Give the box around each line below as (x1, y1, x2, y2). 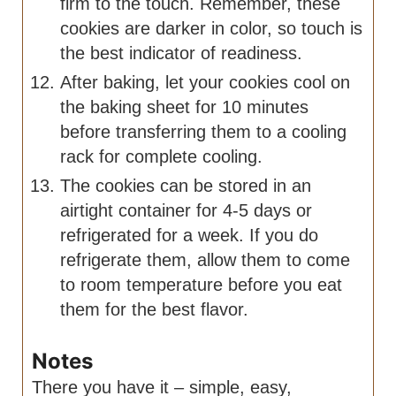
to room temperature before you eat (60, 275, 343, 295)
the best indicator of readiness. (60, 43, 303, 64)
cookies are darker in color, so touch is (60, 19, 363, 39)
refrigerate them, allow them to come (60, 250, 351, 270)
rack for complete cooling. (60, 147, 263, 167)
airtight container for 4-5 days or (60, 201, 313, 221)
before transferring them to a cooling (60, 122, 347, 142)
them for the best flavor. (60, 300, 249, 320)
